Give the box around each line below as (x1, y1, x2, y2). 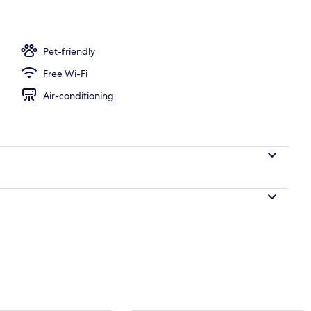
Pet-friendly (43, 44, 95, 58)
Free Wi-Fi (43, 67, 87, 80)
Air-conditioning (43, 89, 114, 102)
